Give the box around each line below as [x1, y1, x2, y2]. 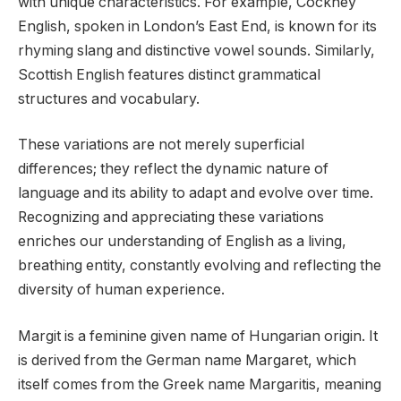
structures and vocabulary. [18, 90, 200, 107]
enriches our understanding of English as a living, [18, 233, 346, 251]
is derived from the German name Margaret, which [18, 352, 356, 370]
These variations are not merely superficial [18, 136, 304, 154]
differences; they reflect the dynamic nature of [18, 160, 328, 178]
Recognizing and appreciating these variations [18, 209, 324, 226]
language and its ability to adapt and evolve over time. [18, 184, 373, 202]
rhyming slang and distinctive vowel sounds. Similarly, [18, 41, 375, 59]
